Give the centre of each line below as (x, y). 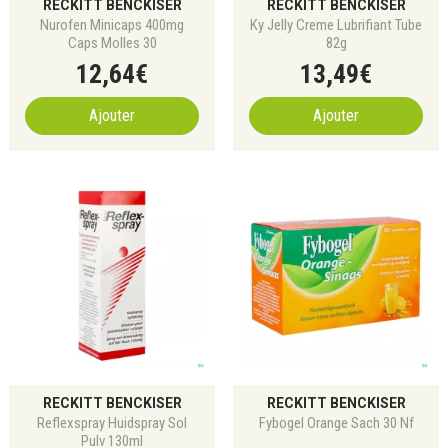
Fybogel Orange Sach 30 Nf (336, 423)
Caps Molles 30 (112, 43)
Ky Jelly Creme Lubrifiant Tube (336, 25)
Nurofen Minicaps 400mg (112, 25)
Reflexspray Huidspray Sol (112, 423)
